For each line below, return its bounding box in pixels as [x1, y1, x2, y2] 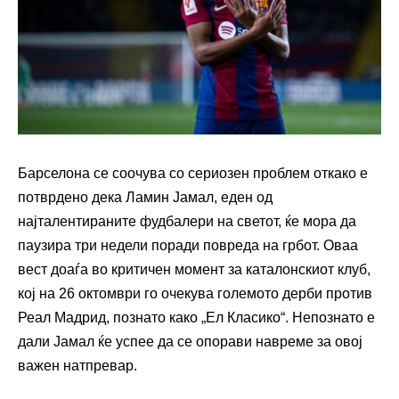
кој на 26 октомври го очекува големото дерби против [18, 285, 372, 301]
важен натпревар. [18, 357, 137, 373]
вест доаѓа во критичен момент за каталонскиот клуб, [18, 261, 370, 277]
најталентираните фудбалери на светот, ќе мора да [18, 213, 356, 229]
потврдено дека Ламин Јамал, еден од [18, 189, 273, 205]
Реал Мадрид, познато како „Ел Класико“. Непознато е [18, 309, 375, 325]
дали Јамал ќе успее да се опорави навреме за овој [18, 333, 362, 349]
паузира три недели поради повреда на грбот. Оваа [18, 237, 358, 253]
